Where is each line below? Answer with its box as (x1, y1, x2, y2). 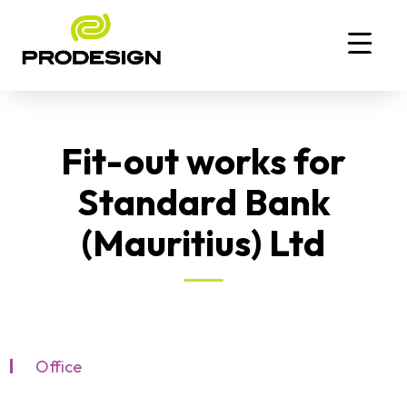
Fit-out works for (61, 138, 346, 184)
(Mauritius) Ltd (82, 220, 325, 265)
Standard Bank (76, 179, 331, 224)
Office (35, 356, 83, 377)
